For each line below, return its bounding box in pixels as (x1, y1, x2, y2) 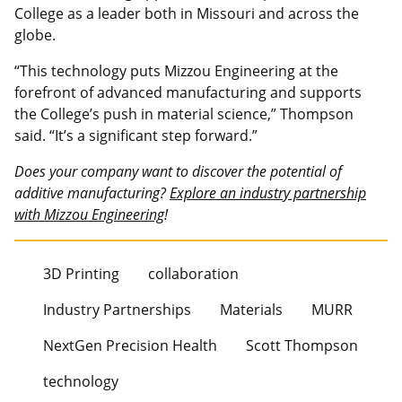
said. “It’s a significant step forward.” (14, 125, 258, 145)
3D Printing (43, 263, 119, 284)
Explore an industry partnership (170, 182, 366, 203)
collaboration (148, 263, 239, 284)
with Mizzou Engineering (14, 204, 164, 224)
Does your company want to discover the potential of (14, 161, 342, 181)
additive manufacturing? (14, 182, 170, 203)
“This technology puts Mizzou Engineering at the (14, 60, 338, 81)
